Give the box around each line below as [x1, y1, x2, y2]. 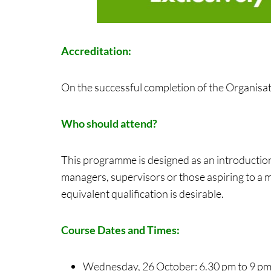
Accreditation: [60, 44, 131, 57]
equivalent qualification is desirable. [60, 186, 224, 200]
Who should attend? [60, 116, 159, 130]
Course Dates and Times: [60, 223, 180, 237]
